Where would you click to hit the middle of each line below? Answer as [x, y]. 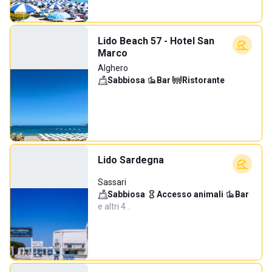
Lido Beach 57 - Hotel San [156, 41]
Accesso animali [190, 194]
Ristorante [203, 80]
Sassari [112, 182]
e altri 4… [114, 206]
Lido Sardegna [131, 160]
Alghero [113, 68]
